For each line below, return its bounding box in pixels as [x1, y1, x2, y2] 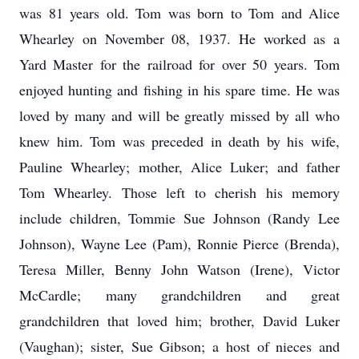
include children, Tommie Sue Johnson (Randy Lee [19, 208, 340, 228]
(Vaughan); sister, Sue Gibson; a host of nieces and [19, 337, 340, 356]
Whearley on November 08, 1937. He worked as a [19, 29, 340, 48]
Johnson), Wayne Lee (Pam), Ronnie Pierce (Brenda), [19, 234, 340, 253]
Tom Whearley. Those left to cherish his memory [19, 183, 340, 202]
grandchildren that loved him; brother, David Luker [19, 311, 340, 330]
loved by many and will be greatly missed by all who [19, 106, 340, 125]
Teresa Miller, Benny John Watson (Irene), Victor [19, 260, 340, 279]
